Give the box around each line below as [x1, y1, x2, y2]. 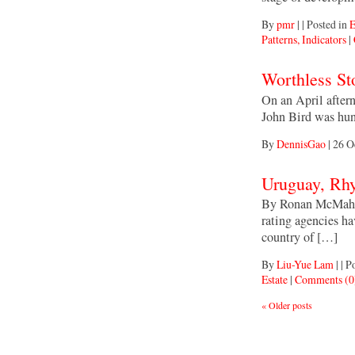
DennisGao [277, 136, 326, 151]
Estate [261, 271, 288, 287]
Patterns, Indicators [261, 32, 346, 48]
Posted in [307, 17, 349, 32]
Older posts [266, 298, 312, 311]
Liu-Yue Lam [277, 256, 334, 272]
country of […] [261, 227, 338, 246]
